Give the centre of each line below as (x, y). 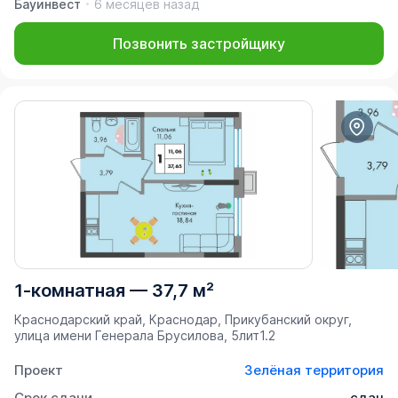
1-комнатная (70, 290)
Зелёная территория (314, 370)
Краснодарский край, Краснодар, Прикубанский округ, (183, 319)
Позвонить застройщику (199, 43)
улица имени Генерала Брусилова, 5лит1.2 (145, 335)
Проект (39, 370)
